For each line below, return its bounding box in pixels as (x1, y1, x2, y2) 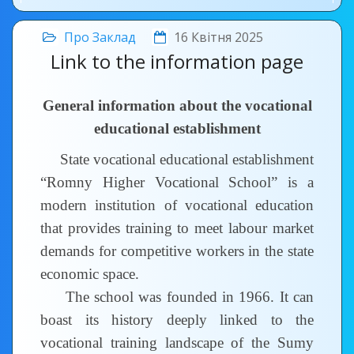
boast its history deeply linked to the (40, 311, 314, 328)
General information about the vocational (42, 97, 312, 114)
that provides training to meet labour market (40, 220, 314, 236)
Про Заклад (64, 28, 136, 46)
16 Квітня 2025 (174, 28, 263, 46)
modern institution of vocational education (40, 197, 314, 213)
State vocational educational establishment (40, 151, 314, 168)
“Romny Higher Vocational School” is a (40, 174, 314, 190)
